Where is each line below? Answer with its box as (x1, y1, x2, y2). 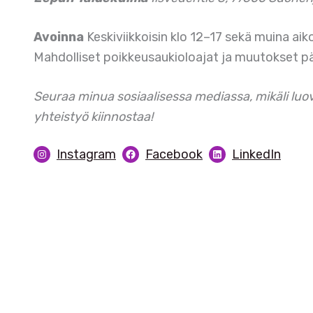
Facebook (145, 147, 203, 163)
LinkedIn (232, 147, 281, 163)
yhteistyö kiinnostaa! (34, 109, 153, 125)
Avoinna (34, 29, 84, 45)
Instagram (57, 147, 116, 163)
